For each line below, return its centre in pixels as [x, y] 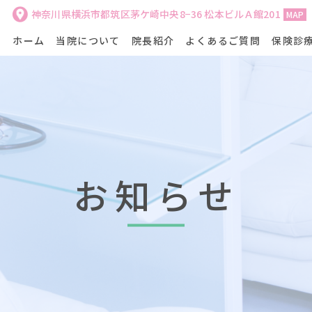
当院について [88, 41]
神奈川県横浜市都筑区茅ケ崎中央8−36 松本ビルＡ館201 [156, 14]
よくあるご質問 [223, 41]
